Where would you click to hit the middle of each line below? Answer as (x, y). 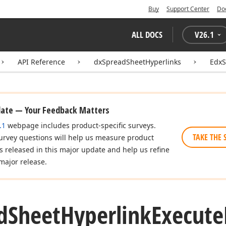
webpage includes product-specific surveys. (81, 125)
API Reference (41, 62)
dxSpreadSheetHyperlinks (137, 62)
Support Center (188, 9)
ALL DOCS (147, 35)
